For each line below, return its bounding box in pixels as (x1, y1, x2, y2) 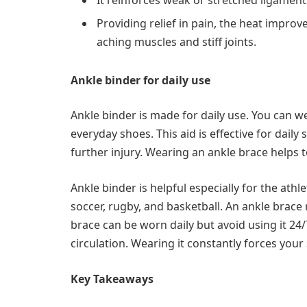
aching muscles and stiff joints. (97, 34, 259, 49)
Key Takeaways (71, 271, 156, 286)
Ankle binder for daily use (71, 72, 213, 88)
